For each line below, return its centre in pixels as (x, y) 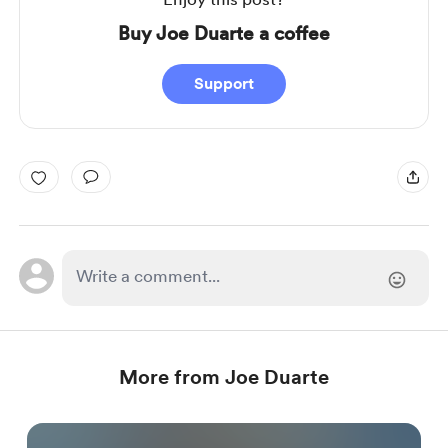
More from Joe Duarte (224, 377)
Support (224, 83)
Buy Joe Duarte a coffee (224, 33)
